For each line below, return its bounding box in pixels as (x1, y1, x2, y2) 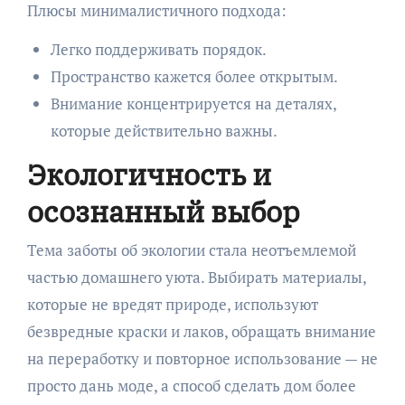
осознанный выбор (26, 193, 300, 231)
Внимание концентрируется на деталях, (50, 93, 336, 115)
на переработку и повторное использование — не (26, 347, 378, 369)
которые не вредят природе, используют (26, 293, 318, 315)
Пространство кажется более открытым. (50, 66, 338, 88)
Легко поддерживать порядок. (50, 39, 267, 61)
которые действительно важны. (50, 120, 278, 142)
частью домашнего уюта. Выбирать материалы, (26, 266, 366, 287)
